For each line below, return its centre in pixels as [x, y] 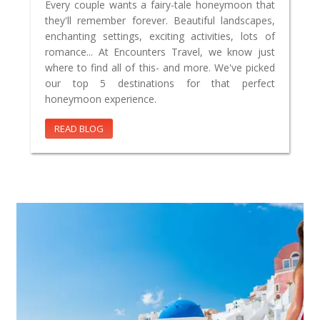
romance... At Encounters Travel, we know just [160, 51]
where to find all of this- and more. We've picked [160, 67]
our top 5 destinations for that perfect [160, 83]
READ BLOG [79, 128]
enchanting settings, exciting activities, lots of [160, 36]
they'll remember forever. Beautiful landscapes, [160, 20]
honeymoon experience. [101, 99]
